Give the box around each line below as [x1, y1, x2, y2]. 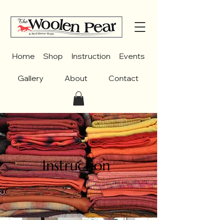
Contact [108, 73, 138, 83]
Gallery [18, 73, 44, 83]
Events [118, 51, 145, 61]
